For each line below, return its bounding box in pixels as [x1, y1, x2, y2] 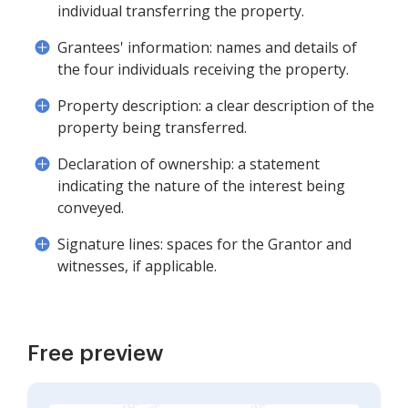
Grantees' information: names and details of [57, 37, 357, 57]
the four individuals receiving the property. [57, 59, 349, 79]
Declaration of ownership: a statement [57, 154, 320, 174]
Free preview [27, 342, 164, 364]
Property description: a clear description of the [57, 96, 374, 116]
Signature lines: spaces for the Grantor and [57, 234, 352, 254]
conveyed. [57, 198, 124, 218]
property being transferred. [57, 117, 247, 138]
